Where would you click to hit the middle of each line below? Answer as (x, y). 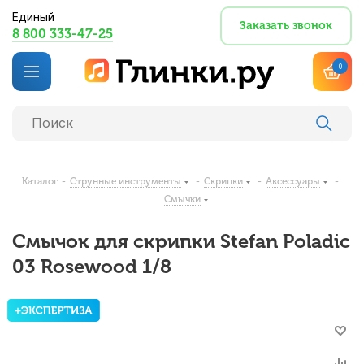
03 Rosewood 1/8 (92, 266)
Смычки (182, 199)
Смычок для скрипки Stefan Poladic (181, 241)
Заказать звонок (286, 26)
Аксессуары (292, 181)
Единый (33, 17)
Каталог (39, 181)
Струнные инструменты (125, 181)
